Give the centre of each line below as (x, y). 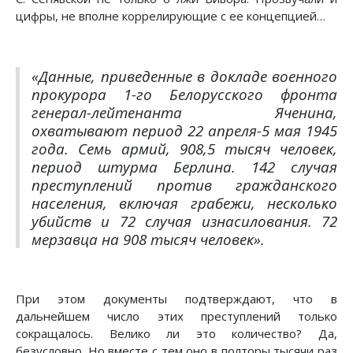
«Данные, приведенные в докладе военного (184, 76)
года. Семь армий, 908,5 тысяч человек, (184, 149)
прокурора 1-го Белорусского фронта (184, 95)
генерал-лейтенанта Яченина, (184, 113)
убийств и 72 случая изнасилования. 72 (184, 221)
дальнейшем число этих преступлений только (176, 316)
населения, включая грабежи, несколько (184, 203)
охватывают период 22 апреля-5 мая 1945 (184, 131)
